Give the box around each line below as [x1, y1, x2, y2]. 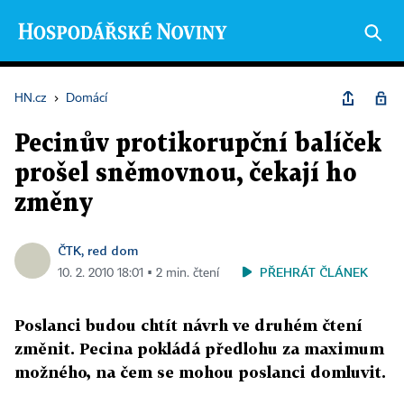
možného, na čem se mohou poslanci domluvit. [14, 363, 386, 381]
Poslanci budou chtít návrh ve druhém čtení [14, 316, 363, 335]
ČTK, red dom [58, 243, 138, 258]
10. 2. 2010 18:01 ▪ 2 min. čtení [58, 267, 219, 280]
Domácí [66, 92, 107, 105]
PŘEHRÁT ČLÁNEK [260, 264, 368, 280]
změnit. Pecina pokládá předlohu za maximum [14, 339, 384, 358]
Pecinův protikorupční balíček [14, 133, 381, 156]
